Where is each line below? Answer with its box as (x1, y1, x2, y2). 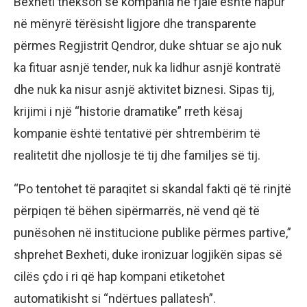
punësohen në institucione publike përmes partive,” (14, 225, 291, 240)
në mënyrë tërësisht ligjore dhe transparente (14, 16, 256, 31)
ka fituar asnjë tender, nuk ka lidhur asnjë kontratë (14, 60, 281, 75)
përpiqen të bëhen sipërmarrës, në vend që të (14, 203, 260, 218)
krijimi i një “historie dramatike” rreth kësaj (14, 103, 243, 119)
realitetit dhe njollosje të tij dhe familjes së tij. (14, 147, 260, 162)
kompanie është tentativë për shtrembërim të (14, 125, 260, 140)
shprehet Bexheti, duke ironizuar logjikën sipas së (14, 247, 282, 262)
